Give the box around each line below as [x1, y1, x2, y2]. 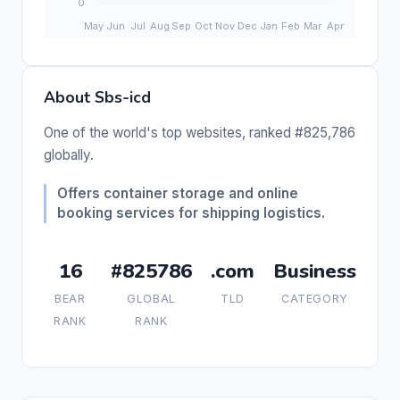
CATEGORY [281, 291, 348, 305]
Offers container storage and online [57, 184, 298, 202]
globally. [44, 146, 94, 163]
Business [273, 256, 356, 285]
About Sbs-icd [44, 86, 151, 108]
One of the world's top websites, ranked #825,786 [44, 123, 355, 141]
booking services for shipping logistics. [57, 204, 325, 221]
